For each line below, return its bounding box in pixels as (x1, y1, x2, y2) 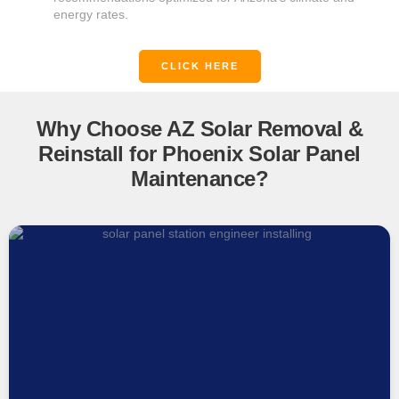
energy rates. (53, 7, 128, 22)
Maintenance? (131, 167, 268, 191)
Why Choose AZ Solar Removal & (36, 117, 363, 142)
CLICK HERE (160, 61, 239, 72)
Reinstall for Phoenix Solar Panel (38, 142, 361, 167)
